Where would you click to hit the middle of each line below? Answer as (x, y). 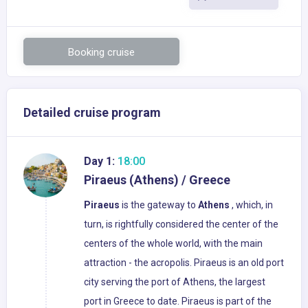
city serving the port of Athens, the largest (175, 282)
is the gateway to (159, 205)
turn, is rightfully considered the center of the (181, 224)
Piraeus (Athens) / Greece (157, 180)
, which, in (251, 205)
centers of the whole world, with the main (173, 244)
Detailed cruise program (92, 113)
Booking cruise (101, 53)
